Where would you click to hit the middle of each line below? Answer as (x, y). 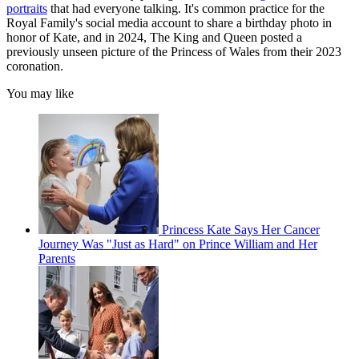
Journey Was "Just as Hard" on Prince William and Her (178, 244)
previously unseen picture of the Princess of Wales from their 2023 (174, 51)
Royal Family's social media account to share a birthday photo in (169, 22)
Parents (57, 258)
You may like (40, 93)
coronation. (35, 66)
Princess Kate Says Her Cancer (241, 229)
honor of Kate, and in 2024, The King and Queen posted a (154, 37)
